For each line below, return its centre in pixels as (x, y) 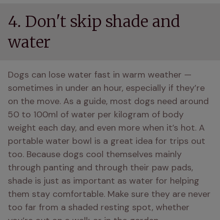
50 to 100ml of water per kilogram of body (96, 114)
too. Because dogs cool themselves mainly (95, 154)
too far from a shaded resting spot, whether (99, 207)
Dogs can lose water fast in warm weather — (100, 75)
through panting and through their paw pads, (100, 167)
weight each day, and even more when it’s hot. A (106, 128)
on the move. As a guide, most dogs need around (108, 101)
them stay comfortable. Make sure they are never (109, 194)
